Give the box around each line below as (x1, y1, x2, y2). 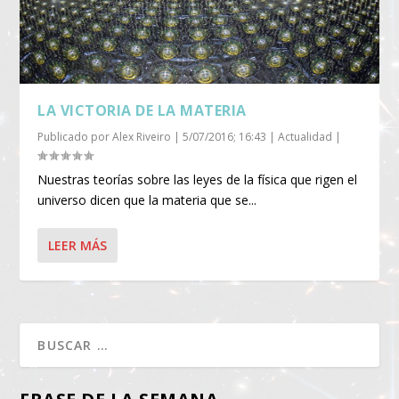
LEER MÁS (48, 236, 108, 254)
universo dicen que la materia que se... (37, 191, 257, 208)
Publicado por (37, 128, 113, 144)
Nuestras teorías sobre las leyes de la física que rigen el (37, 170, 358, 188)
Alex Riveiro (112, 128, 172, 144)
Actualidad (278, 128, 333, 144)
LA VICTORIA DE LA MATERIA (37, 100, 247, 120)
